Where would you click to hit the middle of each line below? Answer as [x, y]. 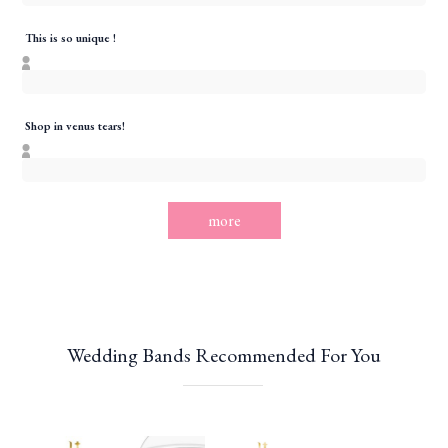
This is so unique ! [71, 38]
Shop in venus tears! [75, 126]
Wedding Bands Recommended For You [223, 355]
